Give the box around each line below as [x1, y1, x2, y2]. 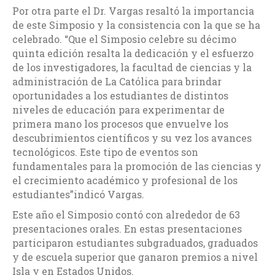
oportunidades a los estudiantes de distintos [12, 89, 228, 103]
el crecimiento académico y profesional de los [12, 174, 238, 187]
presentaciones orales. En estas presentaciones [12, 222, 244, 236]
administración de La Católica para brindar [12, 75, 222, 88]
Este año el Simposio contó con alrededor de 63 [12, 208, 240, 222]
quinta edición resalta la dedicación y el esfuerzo [12, 47, 254, 60]
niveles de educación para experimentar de [12, 103, 225, 117]
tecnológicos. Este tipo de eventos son [12, 145, 198, 159]
